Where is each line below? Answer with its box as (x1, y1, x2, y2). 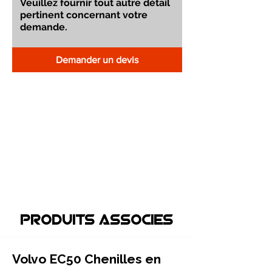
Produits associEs (21, 214, 174, 228)
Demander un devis (55, 55, 138, 65)
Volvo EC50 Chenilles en (12, 251, 161, 267)
